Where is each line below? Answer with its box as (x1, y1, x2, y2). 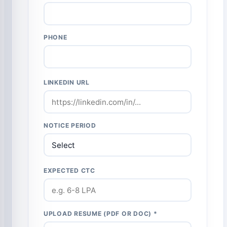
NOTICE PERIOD (44, 122, 96, 130)
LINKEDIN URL (44, 79, 90, 87)
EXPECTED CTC (44, 167, 95, 175)
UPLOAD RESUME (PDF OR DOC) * (44, 210, 158, 218)
